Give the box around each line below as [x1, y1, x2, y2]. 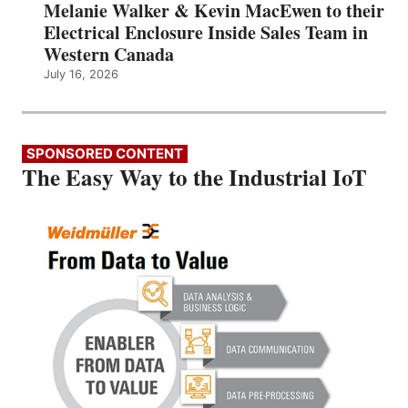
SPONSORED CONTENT [26, 144, 183, 162]
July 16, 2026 [44, 66, 118, 81]
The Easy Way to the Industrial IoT [22, 159, 367, 194]
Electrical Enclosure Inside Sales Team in [44, 18, 368, 46]
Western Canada [44, 40, 174, 67]
